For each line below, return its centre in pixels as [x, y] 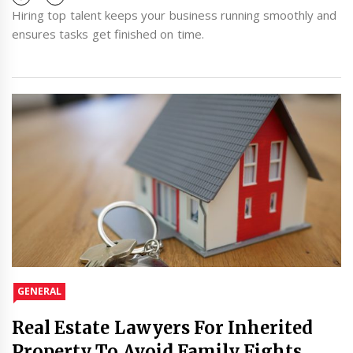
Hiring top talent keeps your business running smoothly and [175, 15]
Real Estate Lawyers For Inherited [163, 327]
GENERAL [39, 291]
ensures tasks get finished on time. [108, 34]
